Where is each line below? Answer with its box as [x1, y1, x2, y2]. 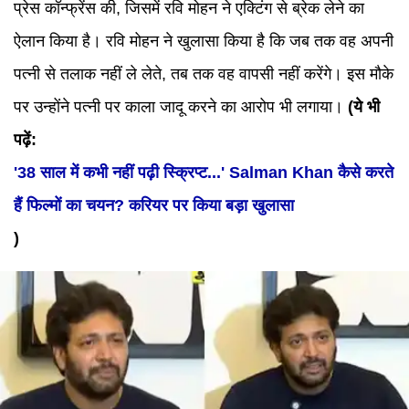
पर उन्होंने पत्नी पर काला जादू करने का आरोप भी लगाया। [14, 98, 348, 116]
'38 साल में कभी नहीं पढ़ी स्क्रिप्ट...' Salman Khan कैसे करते [14, 163, 393, 182]
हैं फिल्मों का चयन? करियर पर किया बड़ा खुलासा [14, 196, 294, 215]
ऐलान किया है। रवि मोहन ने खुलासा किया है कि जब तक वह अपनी [14, 32, 393, 50]
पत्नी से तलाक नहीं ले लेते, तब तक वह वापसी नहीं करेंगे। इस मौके [14, 65, 393, 83]
